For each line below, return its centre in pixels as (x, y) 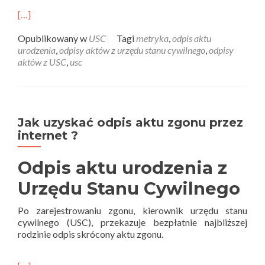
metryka (152, 38)
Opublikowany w (53, 38)
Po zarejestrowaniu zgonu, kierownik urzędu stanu (132, 210)
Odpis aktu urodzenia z (122, 168)
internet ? (48, 135)
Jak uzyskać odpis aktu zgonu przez (130, 122)
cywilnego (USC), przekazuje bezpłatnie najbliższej (132, 222)
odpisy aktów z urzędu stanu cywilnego (132, 50)
